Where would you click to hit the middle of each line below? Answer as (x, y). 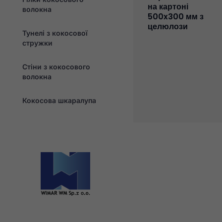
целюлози (167, 26)
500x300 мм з (175, 16)
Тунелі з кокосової (55, 33)
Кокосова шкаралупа (59, 100)
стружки (37, 43)
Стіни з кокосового (56, 66)
